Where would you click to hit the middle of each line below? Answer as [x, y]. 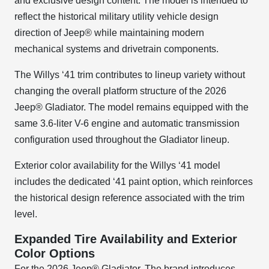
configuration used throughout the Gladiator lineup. [122, 140]
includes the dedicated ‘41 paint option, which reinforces [134, 182]
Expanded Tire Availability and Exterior [126, 239]
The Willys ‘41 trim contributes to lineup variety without [130, 75]
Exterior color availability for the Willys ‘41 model [117, 165]
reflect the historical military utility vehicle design [116, 17]
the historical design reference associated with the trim [129, 198]
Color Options [55, 253]
